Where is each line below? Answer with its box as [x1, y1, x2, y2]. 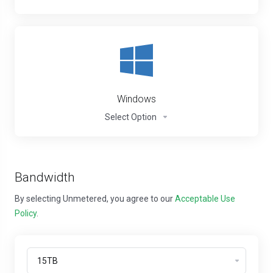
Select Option [104, 112, 157, 122]
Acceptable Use [175, 194, 235, 204]
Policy [15, 208, 37, 219]
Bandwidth [15, 170, 75, 185]
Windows [117, 93, 156, 105]
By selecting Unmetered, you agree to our [15, 194, 175, 204]
